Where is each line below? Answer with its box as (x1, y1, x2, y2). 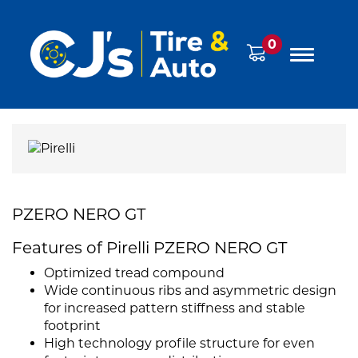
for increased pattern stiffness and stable (44, 300, 305, 316)
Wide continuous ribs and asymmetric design (44, 283, 336, 299)
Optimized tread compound (44, 265, 225, 281)
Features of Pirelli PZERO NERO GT (12, 238, 287, 258)
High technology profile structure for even (44, 336, 315, 352)
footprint (44, 318, 101, 334)
